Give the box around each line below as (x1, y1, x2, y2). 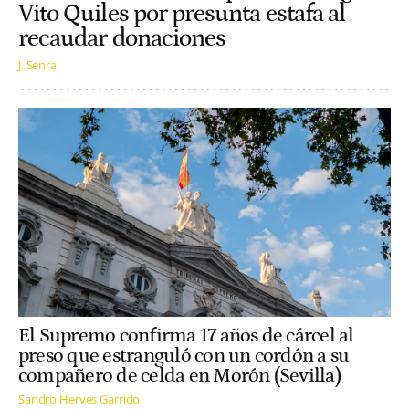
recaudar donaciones (18, 25, 226, 53)
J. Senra (18, 56, 57, 73)
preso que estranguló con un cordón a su (18, 344, 350, 367)
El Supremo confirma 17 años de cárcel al (18, 324, 354, 347)
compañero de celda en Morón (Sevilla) (18, 364, 341, 387)
